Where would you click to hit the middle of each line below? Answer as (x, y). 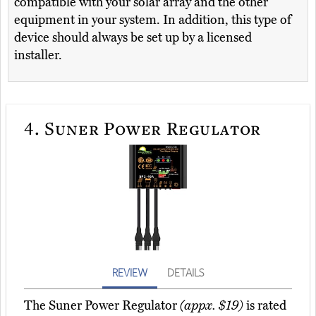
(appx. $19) (212, 306)
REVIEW (130, 273)
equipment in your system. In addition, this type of (153, 20)
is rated (265, 306)
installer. (38, 55)
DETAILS (186, 273)
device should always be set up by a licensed (133, 38)
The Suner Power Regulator (102, 306)
